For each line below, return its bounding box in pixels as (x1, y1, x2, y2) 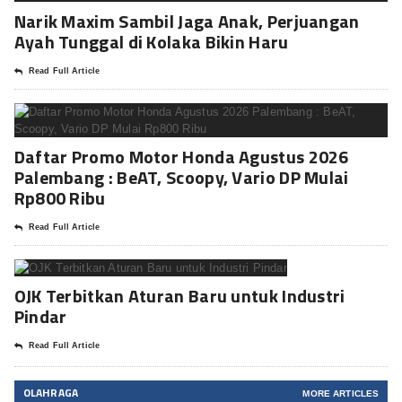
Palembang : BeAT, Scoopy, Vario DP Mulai (13, 163, 349, 192)
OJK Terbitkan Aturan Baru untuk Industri (13, 282, 345, 310)
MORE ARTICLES (302, 389, 380, 399)
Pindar (13, 302, 67, 331)
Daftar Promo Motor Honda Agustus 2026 (13, 143, 349, 171)
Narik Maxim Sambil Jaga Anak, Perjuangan (13, 7, 360, 36)
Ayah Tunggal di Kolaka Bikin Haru (13, 28, 289, 57)
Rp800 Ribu (13, 184, 106, 213)
